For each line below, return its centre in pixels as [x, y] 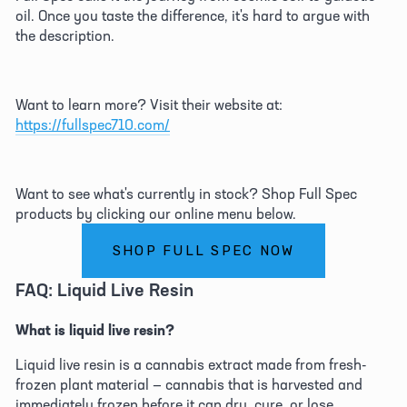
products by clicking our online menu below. [158, 213]
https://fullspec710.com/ [93, 124]
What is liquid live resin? [95, 329]
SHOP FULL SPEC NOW [203, 250]
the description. [67, 35]
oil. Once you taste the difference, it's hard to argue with [193, 15]
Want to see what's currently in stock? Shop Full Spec [186, 193]
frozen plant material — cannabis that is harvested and [189, 384]
